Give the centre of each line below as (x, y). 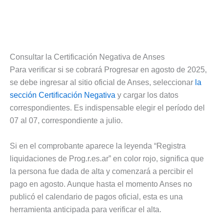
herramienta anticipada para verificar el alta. (86, 210)
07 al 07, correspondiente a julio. (66, 121)
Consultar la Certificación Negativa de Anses (87, 57)
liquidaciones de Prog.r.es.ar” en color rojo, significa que (107, 159)
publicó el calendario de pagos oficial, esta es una (96, 197)
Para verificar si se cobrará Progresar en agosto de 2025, (108, 70)
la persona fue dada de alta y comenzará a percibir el (101, 172)
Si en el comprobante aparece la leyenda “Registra (98, 146)
